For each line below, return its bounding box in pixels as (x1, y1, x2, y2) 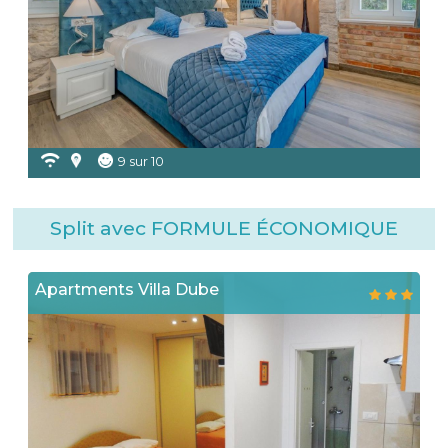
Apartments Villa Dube (35, 280, 220, 300)
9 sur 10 (117, 154, 164, 170)
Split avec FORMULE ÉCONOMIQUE (50, 216, 398, 241)
